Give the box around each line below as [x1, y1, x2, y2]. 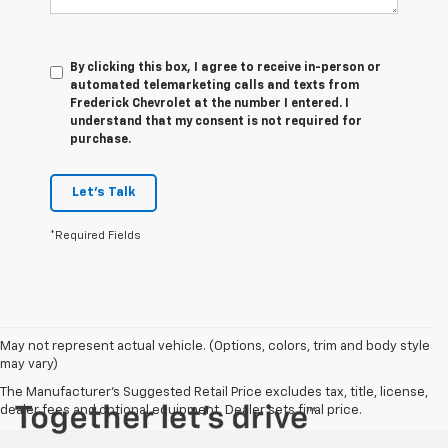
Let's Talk [72, 185, 135, 199]
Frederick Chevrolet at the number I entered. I [70, 97, 349, 110]
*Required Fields [50, 229, 141, 241]
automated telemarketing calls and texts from [70, 79, 359, 92]
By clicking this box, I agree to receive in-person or [70, 61, 381, 74]
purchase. [70, 133, 131, 146]
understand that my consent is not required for [70, 115, 362, 128]
